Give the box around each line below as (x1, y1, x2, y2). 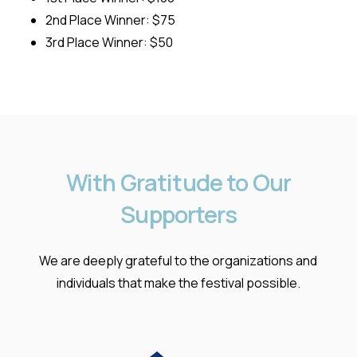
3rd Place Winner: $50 (45, 33, 173, 51)
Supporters (120, 198, 237, 230)
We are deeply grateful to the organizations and (39, 251, 318, 269)
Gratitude (120, 166, 222, 198)
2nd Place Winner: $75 (45, 10, 175, 29)
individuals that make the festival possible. (56, 273, 300, 292)
